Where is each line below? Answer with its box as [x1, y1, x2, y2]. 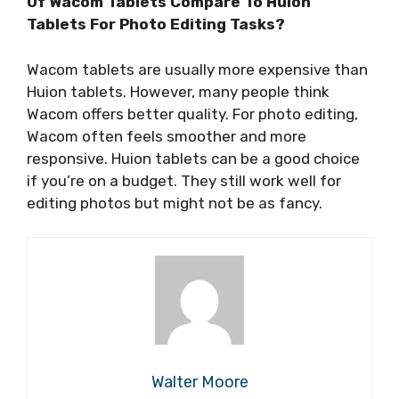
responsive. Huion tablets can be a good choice [27, 149, 360, 167]
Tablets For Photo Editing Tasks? [27, 15, 285, 34]
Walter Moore [151, 372, 248, 393]
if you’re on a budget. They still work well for [27, 171, 341, 190]
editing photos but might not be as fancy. [27, 193, 322, 212]
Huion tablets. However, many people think [27, 82, 330, 101]
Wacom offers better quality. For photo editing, [27, 104, 358, 123]
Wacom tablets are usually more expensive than [27, 60, 368, 78]
